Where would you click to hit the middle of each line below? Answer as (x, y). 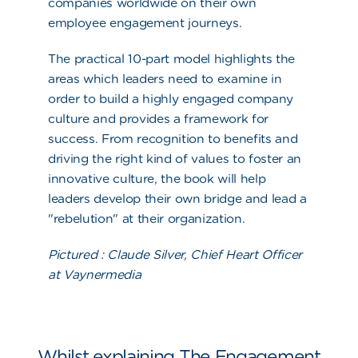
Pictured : (76, 255)
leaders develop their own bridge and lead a (177, 199)
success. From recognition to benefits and (173, 139)
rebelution (83, 219)
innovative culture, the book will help (157, 179)
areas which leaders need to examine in (165, 79)
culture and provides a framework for (159, 119)
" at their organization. (181, 219)
